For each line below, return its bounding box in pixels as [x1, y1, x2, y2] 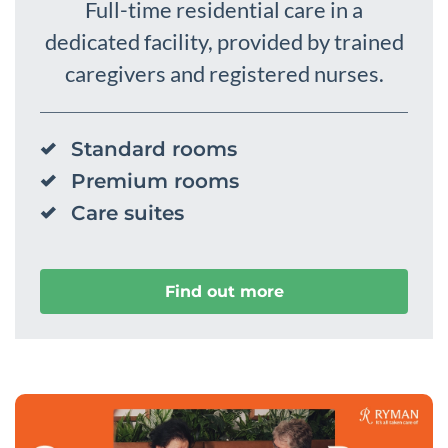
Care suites [71, 201, 184, 226]
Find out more [164, 281, 284, 301]
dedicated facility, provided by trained [44, 28, 404, 56]
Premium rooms [71, 169, 239, 194]
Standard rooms [71, 137, 237, 162]
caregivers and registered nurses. [64, 60, 384, 88]
